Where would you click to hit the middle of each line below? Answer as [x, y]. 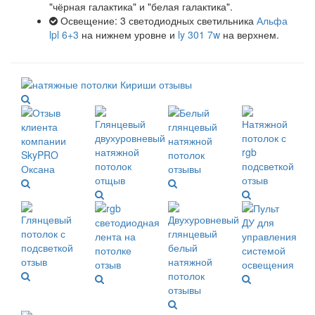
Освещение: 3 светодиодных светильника [157, 21]
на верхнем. [250, 35]
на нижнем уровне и [128, 35]
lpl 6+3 [64, 35]
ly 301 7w [199, 35]
